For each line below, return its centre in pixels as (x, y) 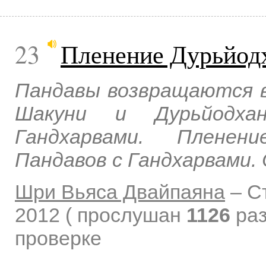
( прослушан (126, 215)
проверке (58, 238)
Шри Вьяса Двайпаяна (120, 192)
